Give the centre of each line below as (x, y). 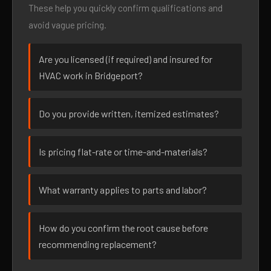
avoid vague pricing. (67, 25)
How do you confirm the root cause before (123, 228)
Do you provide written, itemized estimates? (129, 113)
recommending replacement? (98, 244)
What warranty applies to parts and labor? (123, 190)
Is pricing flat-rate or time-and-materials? (123, 152)
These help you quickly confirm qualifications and (126, 8)
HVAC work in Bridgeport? (91, 75)
